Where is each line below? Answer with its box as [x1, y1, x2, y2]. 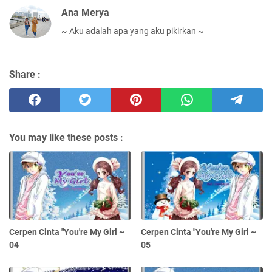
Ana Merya [61, 7, 109, 19]
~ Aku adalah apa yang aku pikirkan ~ [61, 26, 204, 36]
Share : [9, 69, 41, 81]
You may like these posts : [9, 132, 123, 144]
